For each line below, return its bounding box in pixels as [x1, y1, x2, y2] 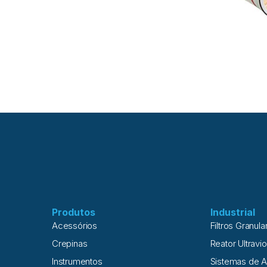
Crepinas [52, 238, 88, 250]
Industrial [210, 206, 255, 219]
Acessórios [52, 220, 97, 232]
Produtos [52, 206, 95, 219]
